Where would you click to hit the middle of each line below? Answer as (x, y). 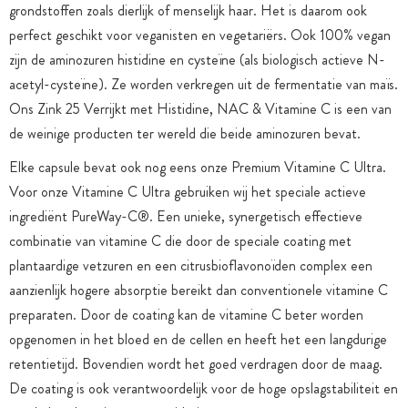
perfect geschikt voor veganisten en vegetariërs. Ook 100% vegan (200, 35)
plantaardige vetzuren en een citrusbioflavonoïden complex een (191, 265)
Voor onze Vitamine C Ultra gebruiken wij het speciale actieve (188, 192)
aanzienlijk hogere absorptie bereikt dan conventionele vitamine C (199, 290)
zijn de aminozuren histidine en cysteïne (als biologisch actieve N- (197, 60)
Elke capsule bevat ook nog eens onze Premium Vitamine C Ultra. (198, 167)
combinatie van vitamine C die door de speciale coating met (180, 241)
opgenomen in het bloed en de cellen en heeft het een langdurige (198, 339)
